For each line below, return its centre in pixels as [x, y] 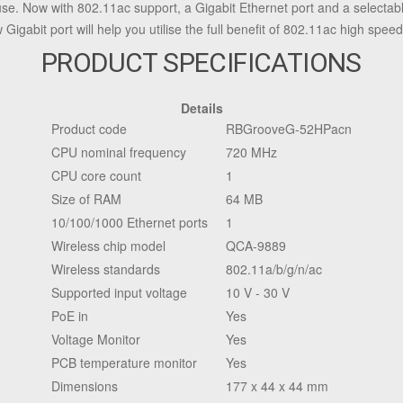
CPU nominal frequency [119, 152]
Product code [89, 129]
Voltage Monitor [96, 339]
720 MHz [251, 152]
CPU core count [96, 175]
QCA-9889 [256, 246]
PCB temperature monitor [124, 363]
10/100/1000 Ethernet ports [130, 222]
